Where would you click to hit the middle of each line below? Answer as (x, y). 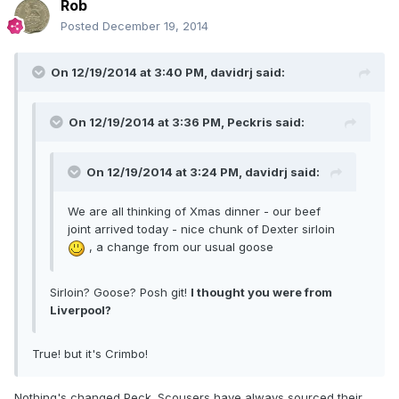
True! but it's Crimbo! (90, 353)
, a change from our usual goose (179, 247)
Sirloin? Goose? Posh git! (120, 292)
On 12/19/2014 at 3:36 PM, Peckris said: (187, 122)
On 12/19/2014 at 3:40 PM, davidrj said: (168, 73)
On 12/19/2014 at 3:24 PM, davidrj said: (203, 172)
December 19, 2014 (155, 26)
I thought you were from (261, 292)
